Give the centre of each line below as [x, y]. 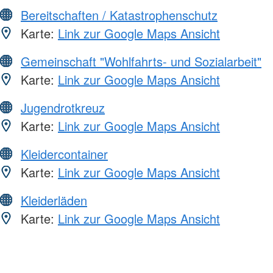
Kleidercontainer [64, 154]
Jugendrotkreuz [63, 108]
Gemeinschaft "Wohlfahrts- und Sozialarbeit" [141, 62]
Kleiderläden [54, 200]
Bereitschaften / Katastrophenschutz [119, 15]
